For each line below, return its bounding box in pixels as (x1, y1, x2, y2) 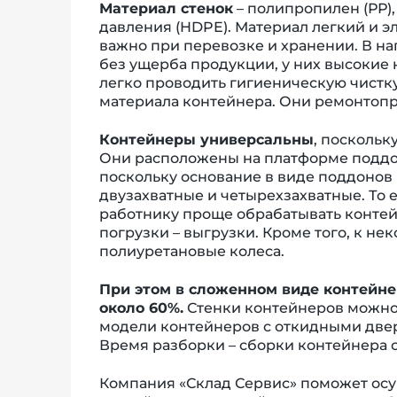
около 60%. (99, 299, 183, 316)
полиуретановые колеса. (99, 242, 284, 260)
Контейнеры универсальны (99, 130, 314, 148)
